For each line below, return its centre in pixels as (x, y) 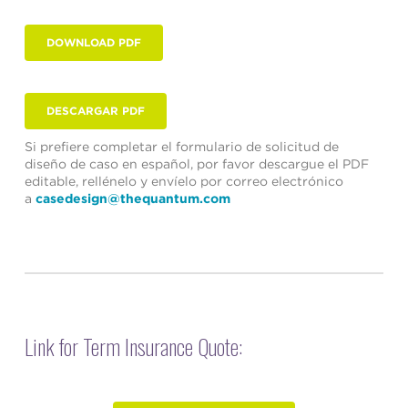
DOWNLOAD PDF (93, 43)
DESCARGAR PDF (95, 111)
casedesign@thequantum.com (133, 199)
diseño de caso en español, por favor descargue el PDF (196, 164)
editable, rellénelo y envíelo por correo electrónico (184, 182)
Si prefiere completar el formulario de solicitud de (181, 147)
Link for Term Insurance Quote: (133, 346)
